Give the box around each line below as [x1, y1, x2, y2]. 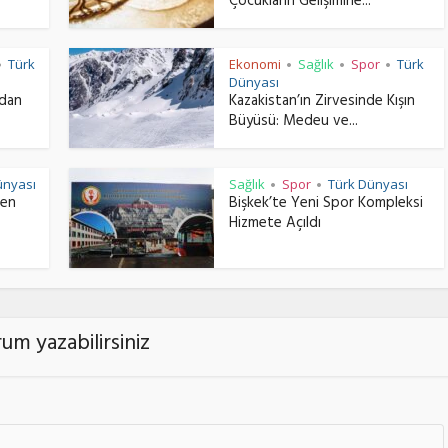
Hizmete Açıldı [229, 210, 321, 240]
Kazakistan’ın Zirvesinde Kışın [229, 88, 415, 118]
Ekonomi [229, 55, 281, 74]
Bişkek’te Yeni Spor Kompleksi [229, 190, 423, 220]
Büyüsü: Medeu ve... [229, 108, 358, 138]
